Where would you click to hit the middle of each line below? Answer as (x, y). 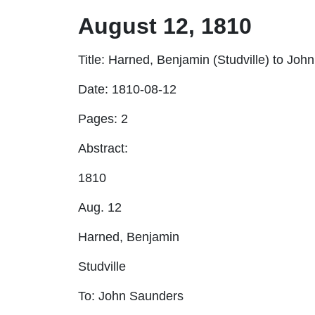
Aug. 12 (100, 207)
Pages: (99, 118)
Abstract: (103, 148)
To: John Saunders (131, 296)
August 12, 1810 (165, 26)
